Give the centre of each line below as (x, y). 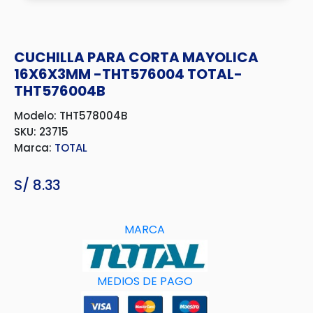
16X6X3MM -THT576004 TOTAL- (128, 74)
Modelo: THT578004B (71, 116)
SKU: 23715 (41, 132)
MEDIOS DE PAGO (145, 281)
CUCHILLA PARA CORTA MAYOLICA (136, 57)
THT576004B (60, 91)
